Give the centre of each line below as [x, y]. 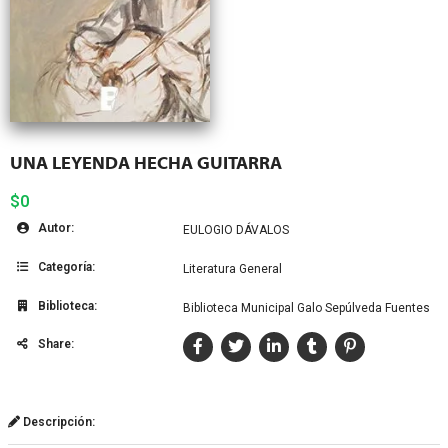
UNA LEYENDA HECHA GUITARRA [146, 163]
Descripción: [57, 421]
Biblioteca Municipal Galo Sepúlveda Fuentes [306, 307]
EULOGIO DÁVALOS [236, 229]
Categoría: [65, 266]
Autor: [54, 227]
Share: [54, 343]
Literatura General [232, 268]
